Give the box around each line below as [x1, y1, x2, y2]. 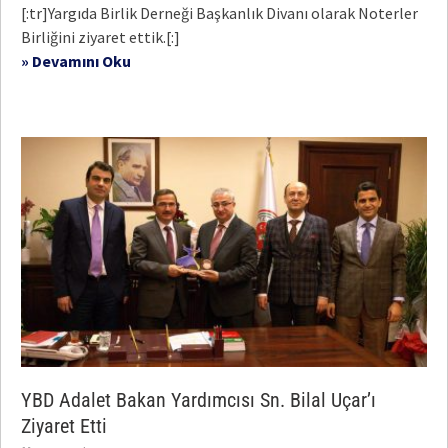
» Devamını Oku [21, 51, 131, 72]
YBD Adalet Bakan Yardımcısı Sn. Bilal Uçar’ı [21, 388, 376, 413]
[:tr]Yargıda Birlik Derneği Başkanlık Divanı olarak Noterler [21, 3, 418, 24]
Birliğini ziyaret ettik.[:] [21, 27, 180, 48]
